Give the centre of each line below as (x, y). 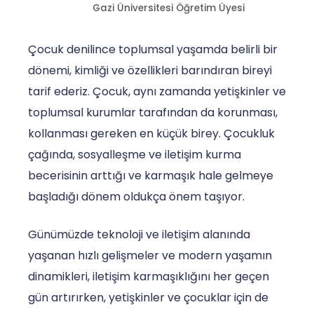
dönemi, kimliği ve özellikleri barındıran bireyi (150, 70)
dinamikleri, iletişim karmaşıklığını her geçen (149, 276)
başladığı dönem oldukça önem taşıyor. (136, 196)
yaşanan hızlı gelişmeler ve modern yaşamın (150, 255)
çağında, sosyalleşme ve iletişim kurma (135, 154)
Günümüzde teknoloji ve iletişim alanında (139, 234)
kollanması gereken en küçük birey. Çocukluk (151, 133)
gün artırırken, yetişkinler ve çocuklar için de (148, 297)
